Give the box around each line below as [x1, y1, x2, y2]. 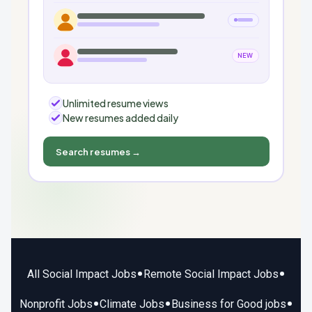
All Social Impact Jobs [26, 267, 136, 281]
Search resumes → [55, 145, 141, 157]
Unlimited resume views [62, 96, 169, 109]
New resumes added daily [62, 111, 178, 124]
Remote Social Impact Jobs [143, 267, 279, 281]
